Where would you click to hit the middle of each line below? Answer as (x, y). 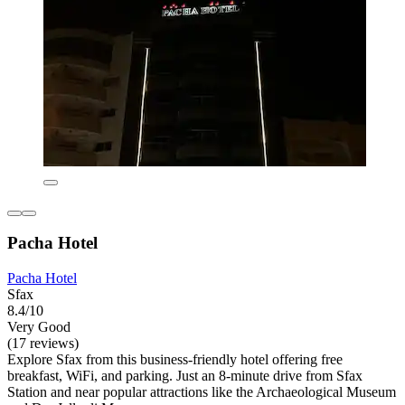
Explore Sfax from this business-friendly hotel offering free (175, 359)
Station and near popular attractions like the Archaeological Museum (202, 391)
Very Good (39, 326)
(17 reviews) (43, 343)
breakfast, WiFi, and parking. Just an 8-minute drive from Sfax (185, 375)
